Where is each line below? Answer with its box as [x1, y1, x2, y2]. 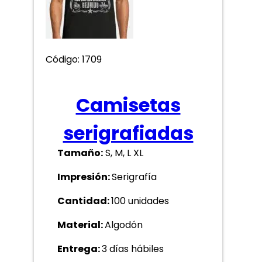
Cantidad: [57, 194, 111, 208]
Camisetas [75, 92, 181, 119]
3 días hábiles [102, 242, 164, 256]
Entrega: [57, 242, 102, 256]
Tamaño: [57, 146, 103, 160]
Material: [57, 218, 105, 232]
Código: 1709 [46, 52, 102, 66]
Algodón [105, 218, 143, 232]
